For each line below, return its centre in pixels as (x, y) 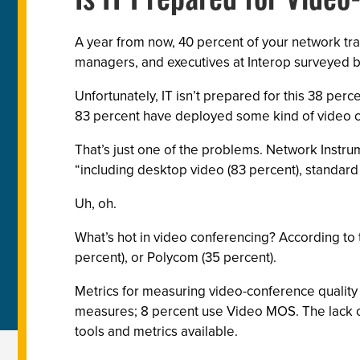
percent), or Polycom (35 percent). (176, 258)
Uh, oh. (96, 204)
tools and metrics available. (156, 331)
